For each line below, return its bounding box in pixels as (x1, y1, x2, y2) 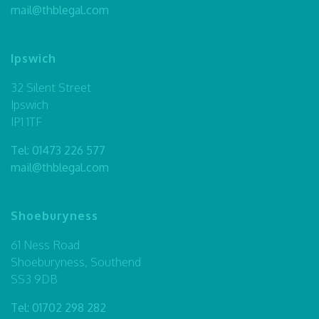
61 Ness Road (11, 237, 80, 252)
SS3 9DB (11, 271, 57, 286)
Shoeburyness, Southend (11, 254, 141, 269)
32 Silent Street (11, 80, 91, 95)
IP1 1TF (11, 114, 42, 129)
